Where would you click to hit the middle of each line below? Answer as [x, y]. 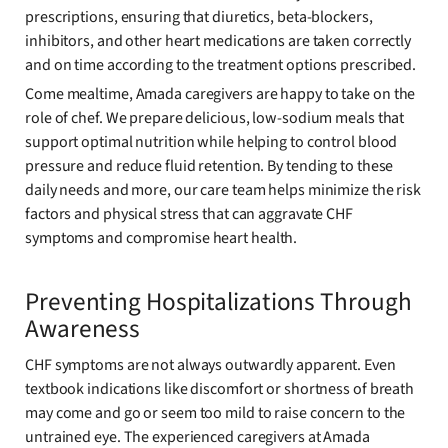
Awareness [83, 329]
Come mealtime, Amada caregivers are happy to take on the [220, 93]
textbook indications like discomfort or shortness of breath [220, 389]
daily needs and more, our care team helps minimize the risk [223, 189]
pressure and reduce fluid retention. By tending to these [209, 165]
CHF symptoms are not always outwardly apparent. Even [210, 365]
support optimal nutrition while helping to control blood [211, 141]
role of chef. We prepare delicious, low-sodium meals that [215, 117]
